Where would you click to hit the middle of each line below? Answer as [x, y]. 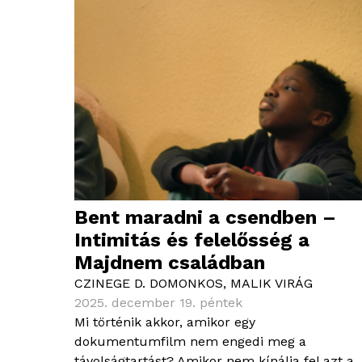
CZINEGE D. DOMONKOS [149, 284]
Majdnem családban [170, 263]
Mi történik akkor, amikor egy [165, 322]
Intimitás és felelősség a [192, 240]
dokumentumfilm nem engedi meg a [190, 342]
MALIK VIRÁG [271, 284]
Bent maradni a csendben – [205, 218]
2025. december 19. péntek [158, 303]
